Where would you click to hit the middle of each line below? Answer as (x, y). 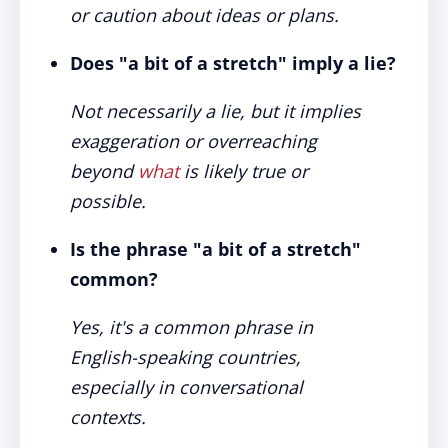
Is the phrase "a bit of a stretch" (215, 249)
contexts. (108, 417)
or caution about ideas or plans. (204, 15)
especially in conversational (186, 387)
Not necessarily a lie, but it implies (215, 111)
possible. (108, 201)
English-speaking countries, (185, 357)
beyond (104, 171)
